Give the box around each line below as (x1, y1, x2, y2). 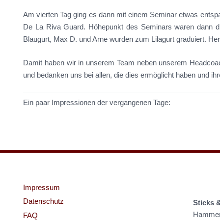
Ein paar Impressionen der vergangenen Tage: (23, 98, 170, 107)
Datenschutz (23, 197, 64, 205)
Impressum (23, 183, 60, 192)
